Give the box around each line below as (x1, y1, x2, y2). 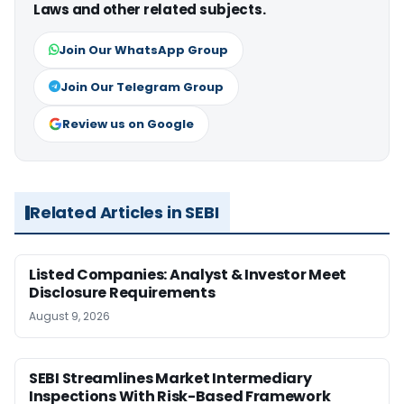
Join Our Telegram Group (60, 78, 224, 96)
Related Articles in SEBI (30, 201, 219, 225)
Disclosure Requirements (29, 282, 216, 304)
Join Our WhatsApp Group (59, 41, 228, 60)
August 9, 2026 (29, 308, 110, 325)
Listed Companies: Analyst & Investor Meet (29, 264, 347, 286)
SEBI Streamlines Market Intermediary (29, 368, 312, 390)
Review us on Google (62, 115, 194, 133)
